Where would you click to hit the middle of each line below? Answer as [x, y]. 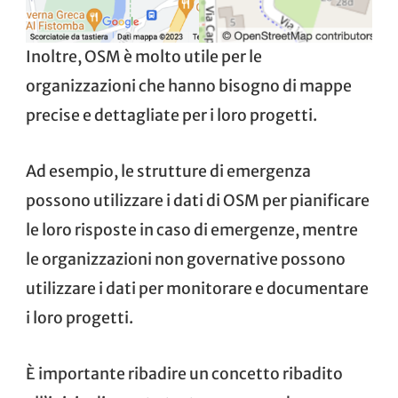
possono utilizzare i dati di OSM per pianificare [198, 200]
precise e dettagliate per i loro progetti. [171, 115]
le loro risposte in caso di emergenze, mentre [192, 230]
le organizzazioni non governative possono [186, 259]
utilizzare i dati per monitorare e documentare [197, 288]
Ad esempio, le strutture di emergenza [168, 171]
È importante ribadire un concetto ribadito [184, 374]
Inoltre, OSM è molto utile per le [144, 56]
